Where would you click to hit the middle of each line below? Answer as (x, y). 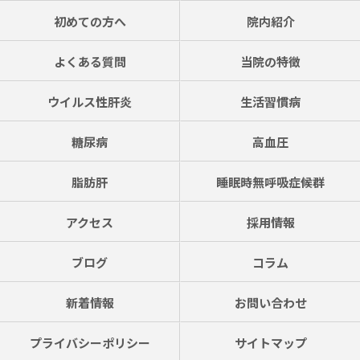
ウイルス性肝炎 (90, 101)
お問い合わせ (270, 302)
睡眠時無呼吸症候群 (270, 182)
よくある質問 (90, 61)
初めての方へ (90, 21)
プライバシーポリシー (90, 342)
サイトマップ (270, 342)
